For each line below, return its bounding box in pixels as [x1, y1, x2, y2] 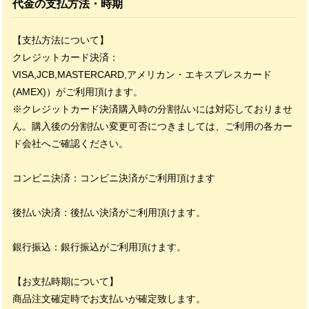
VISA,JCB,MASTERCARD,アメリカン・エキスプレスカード [12, 69, 272, 80]
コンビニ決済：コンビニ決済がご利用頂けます [12, 172, 215, 183]
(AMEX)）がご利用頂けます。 [12, 86, 143, 97]
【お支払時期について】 [12, 276, 119, 287]
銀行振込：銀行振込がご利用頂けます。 [12, 241, 186, 252]
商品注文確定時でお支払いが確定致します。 [12, 293, 206, 304]
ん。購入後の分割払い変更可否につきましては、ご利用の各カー [12, 121, 292, 132]
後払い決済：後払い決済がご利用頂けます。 [12, 207, 206, 218]
